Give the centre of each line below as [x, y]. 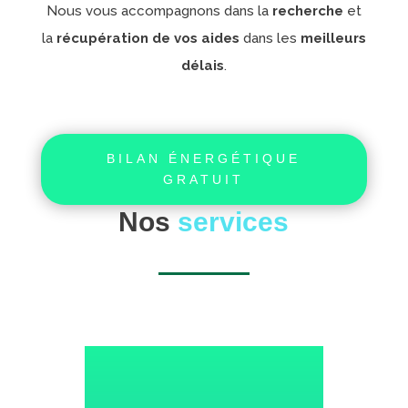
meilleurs [333, 38]
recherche [306, 11]
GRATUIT [204, 179]
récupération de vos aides [148, 38]
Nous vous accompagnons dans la [157, 11]
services [234, 222]
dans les [270, 38]
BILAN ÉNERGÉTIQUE [204, 158]
